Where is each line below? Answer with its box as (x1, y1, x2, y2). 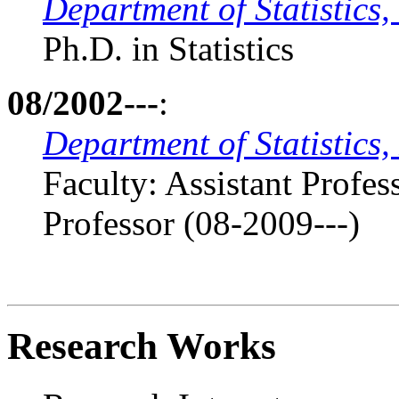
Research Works (7, 325, 276, 368)
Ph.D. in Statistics (43, 29, 294, 69)
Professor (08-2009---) (43, 204, 360, 243)
